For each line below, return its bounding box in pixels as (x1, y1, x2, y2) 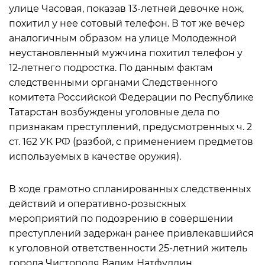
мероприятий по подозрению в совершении (9, 213, 233, 224)
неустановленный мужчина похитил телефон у (9, 47, 243, 59)
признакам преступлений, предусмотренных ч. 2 (9, 121, 252, 132)
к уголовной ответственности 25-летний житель (9, 243, 247, 254)
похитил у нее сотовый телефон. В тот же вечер (9, 18, 245, 29)
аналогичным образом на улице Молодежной (9, 33, 237, 44)
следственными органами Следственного (9, 77, 218, 88)
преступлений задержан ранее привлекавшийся (9, 228, 254, 239)
